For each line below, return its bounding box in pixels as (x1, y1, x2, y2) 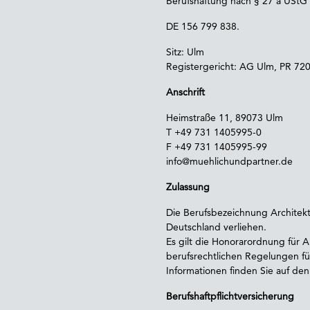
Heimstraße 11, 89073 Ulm (166, 111, 283, 124)
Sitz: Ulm (166, 46, 204, 58)
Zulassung (166, 181, 210, 193)
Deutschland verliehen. (166, 221, 266, 233)
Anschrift (166, 86, 205, 98)
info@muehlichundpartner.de (166, 155, 293, 167)
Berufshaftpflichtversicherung (166, 290, 294, 302)
